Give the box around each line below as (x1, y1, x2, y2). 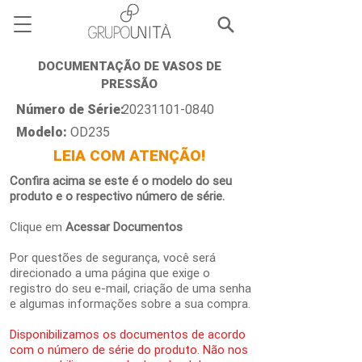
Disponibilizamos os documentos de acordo (10, 326, 246, 342)
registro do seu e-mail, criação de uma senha (10, 280, 251, 296)
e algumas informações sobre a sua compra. (10, 296, 250, 311)
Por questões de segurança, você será (10, 250, 216, 265)
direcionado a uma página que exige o (10, 265, 210, 280)
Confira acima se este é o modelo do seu (10, 173, 232, 188)
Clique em (10, 219, 65, 234)
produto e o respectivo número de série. (10, 188, 225, 204)
